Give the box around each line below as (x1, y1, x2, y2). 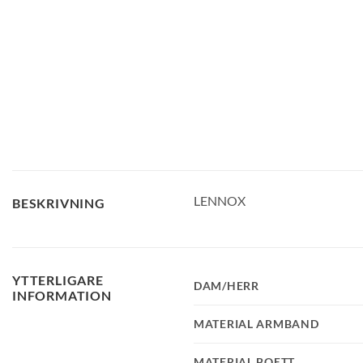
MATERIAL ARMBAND (194, 316, 319, 331)
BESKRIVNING (12, 194, 105, 211)
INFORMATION (12, 287, 112, 303)
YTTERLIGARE (12, 271, 104, 288)
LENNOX (194, 192, 246, 208)
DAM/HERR (194, 278, 259, 293)
